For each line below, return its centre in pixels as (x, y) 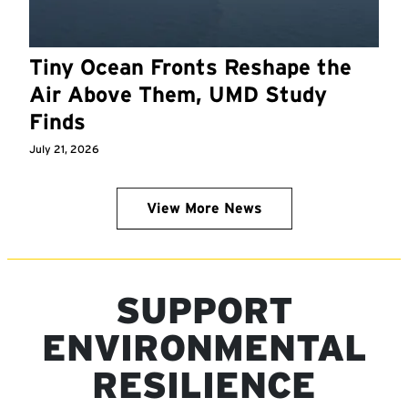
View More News (204, 208)
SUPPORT (204, 310)
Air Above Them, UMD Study (178, 94)
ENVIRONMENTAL (204, 347)
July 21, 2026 (64, 148)
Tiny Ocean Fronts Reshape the (190, 66)
